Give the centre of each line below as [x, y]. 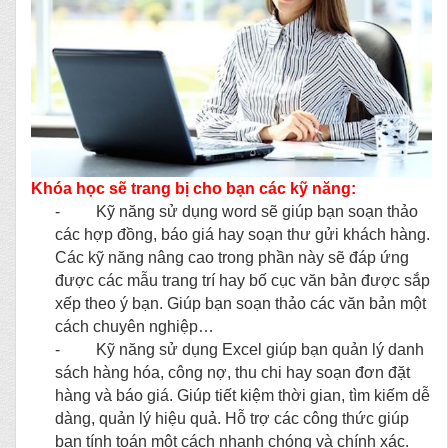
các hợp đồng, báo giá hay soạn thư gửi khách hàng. [242, 235]
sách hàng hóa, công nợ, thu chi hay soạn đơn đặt [232, 373]
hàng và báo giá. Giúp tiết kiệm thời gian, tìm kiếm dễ [242, 396]
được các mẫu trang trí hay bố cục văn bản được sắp [242, 281]
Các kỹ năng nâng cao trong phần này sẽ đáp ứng [232, 258]
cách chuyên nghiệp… [134, 327]
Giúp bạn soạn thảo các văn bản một [294, 304]
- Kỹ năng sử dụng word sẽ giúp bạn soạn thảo [236, 212]
